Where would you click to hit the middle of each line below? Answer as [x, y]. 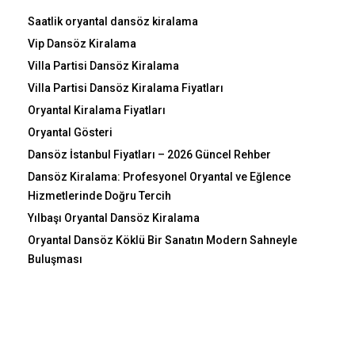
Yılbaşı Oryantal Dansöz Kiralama [114, 218]
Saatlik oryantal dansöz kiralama [113, 21]
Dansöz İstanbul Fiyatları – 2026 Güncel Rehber [149, 154]
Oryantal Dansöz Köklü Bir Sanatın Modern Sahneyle [162, 240]
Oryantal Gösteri [70, 132]
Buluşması [55, 259]
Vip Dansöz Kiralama [82, 43]
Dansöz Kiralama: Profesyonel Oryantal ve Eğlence [159, 176]
